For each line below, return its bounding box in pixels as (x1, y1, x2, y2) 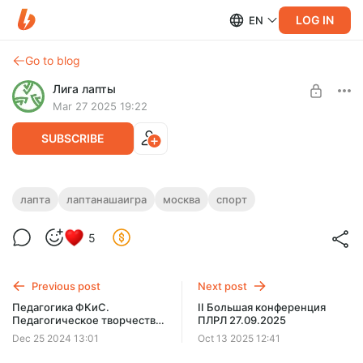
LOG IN (296, 12, 334, 27)
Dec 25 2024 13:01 (12, 332, 99, 344)
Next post (198, 280, 248, 293)
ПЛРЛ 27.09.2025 (198, 313, 287, 327)
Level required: (142, 218, 221, 232)
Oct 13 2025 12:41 (198, 332, 281, 344)
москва (163, 193, 200, 206)
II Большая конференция (198, 300, 327, 314)
